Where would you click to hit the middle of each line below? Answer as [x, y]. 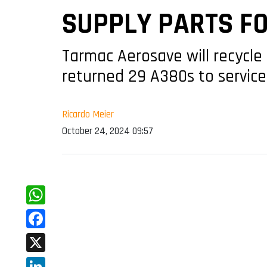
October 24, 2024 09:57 [108, 131]
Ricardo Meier [88, 115]
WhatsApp [50, 214]
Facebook [47, 238]
